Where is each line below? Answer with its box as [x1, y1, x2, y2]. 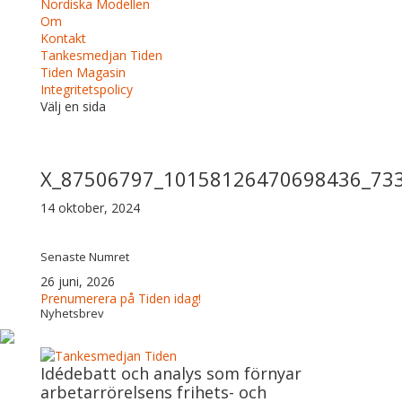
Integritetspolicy [39, 81, 133, 98]
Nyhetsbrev [39, 305, 104, 321]
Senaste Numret [39, 249, 129, 265]
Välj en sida [39, 98, 106, 115]
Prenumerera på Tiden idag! [39, 290, 201, 307]
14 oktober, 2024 [39, 199, 140, 216]
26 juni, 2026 [39, 273, 115, 290]
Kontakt [39, 30, 86, 47]
